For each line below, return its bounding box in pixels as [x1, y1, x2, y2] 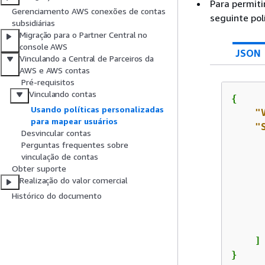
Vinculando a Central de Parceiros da [20, 53, 154, 64]
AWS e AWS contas [20, 65, 90, 76]
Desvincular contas [21, 128, 91, 138]
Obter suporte [12, 163, 66, 174]
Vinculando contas [29, 89, 96, 99]
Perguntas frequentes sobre [21, 140, 128, 150]
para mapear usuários [31, 116, 118, 127]
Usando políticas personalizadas [31, 104, 164, 115]
